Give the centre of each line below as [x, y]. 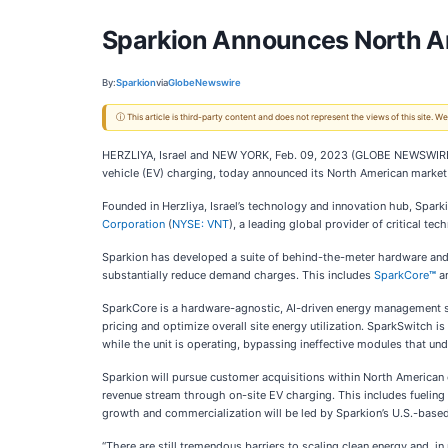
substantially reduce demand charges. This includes [238, 275]
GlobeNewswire [204, 82]
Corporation [133, 224]
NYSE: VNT [200, 224]
